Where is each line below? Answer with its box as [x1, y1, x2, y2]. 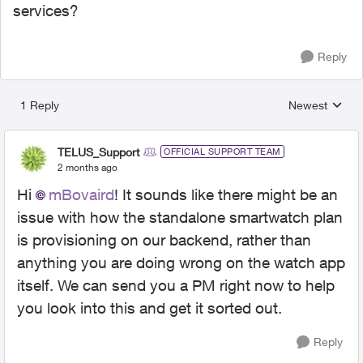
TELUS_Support [58, 144, 139, 159]
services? [13, 2, 83, 19]
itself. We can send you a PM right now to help [17, 276, 335, 294]
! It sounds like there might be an [114, 186, 338, 203]
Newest [288, 98, 327, 112]
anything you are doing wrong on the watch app [17, 254, 345, 271]
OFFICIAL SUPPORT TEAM [164, 146, 281, 156]
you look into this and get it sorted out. [17, 299, 282, 317]
